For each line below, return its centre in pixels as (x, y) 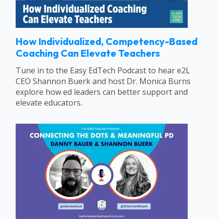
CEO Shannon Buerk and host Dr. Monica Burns (103, 81)
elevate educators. (49, 102)
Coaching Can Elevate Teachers (88, 53)
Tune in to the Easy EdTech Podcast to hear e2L (103, 70)
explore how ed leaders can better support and (102, 92)
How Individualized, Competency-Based (107, 42)
